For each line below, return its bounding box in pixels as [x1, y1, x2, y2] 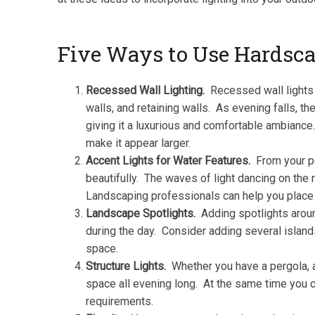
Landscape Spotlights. [86, 207, 195, 221]
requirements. [86, 295, 153, 309]
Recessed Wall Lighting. [86, 84, 205, 98]
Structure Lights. [86, 259, 169, 274]
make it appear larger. [86, 136, 191, 150]
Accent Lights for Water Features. [86, 154, 253, 168]
